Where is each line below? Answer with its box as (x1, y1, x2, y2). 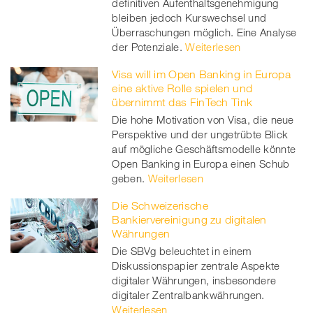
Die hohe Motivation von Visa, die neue (112, 112, 294, 126)
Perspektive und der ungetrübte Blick (112, 127, 289, 140)
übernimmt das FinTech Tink (112, 95, 253, 108)
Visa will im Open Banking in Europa (112, 67, 291, 80)
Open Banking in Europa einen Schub (112, 156, 290, 170)
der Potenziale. (112, 40, 182, 53)
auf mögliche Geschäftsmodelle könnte (112, 142, 296, 155)
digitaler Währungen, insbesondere (112, 273, 277, 286)
